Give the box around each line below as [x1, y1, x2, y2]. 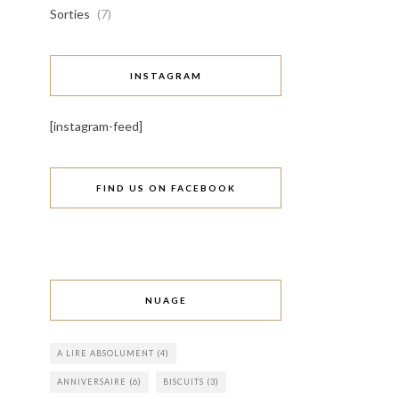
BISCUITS [163, 377, 204, 387]
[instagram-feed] [50, 118, 142, 134]
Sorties [50, 6, 90, 21]
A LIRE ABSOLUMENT [57, 348, 154, 358]
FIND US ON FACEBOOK [95, 183, 236, 193]
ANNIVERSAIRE [57, 377, 126, 387]
